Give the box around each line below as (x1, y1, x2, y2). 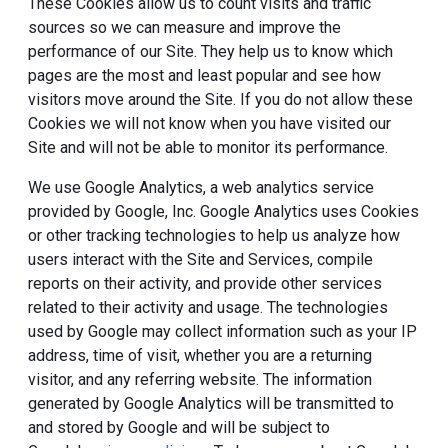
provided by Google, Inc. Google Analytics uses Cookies (28, 201, 419, 221)
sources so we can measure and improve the (28, 17, 341, 37)
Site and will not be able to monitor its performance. (28, 137, 388, 157)
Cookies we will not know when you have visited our (28, 113, 391, 133)
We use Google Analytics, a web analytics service (28, 177, 374, 197)
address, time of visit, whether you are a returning (28, 345, 372, 365)
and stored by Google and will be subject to (28, 417, 330, 437)
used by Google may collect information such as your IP (28, 321, 417, 341)
